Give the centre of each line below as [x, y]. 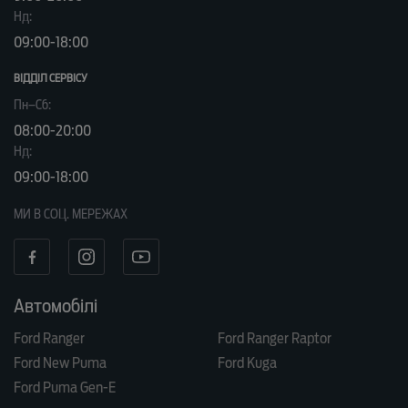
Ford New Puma [60, 363]
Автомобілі [56, 306]
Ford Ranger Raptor [275, 339]
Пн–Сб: [32, 105]
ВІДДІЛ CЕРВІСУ [51, 78]
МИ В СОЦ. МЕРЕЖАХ [71, 214]
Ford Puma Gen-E [65, 388]
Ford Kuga [247, 363]
